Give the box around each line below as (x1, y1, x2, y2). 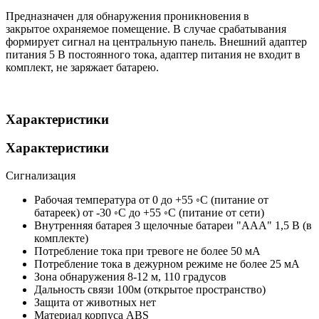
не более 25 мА (226, 258, 300, 271)
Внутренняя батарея (34, 219, 132, 232)
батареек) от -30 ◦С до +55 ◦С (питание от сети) (34, 206, 264, 219)
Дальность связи (34, 283, 114, 296)
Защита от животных (34, 296, 137, 309)
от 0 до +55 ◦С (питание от (139, 194, 268, 206)
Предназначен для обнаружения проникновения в (6, 10, 249, 23)
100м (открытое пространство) (117, 283, 266, 296)
